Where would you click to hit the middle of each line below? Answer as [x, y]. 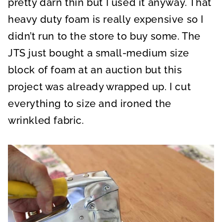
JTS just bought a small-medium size [99, 53]
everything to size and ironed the [90, 104]
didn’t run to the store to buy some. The [105, 36]
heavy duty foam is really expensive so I [106, 20]
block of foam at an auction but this [95, 70]
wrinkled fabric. [46, 121]
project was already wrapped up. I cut [100, 87]
